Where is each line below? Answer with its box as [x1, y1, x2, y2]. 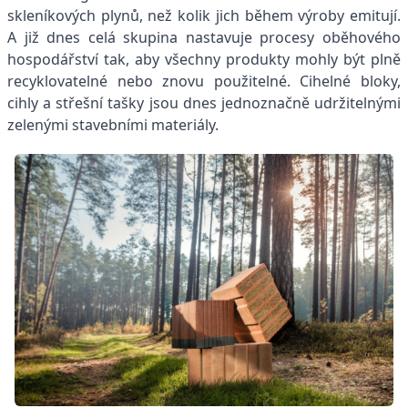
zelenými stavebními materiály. [7, 115, 219, 136]
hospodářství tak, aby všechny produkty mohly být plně [7, 49, 401, 70]
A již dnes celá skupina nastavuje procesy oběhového [7, 27, 401, 48]
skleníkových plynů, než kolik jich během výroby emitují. [7, 5, 401, 26]
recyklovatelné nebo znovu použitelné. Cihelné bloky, [7, 71, 401, 92]
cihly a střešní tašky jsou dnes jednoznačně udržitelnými [7, 93, 401, 114]
